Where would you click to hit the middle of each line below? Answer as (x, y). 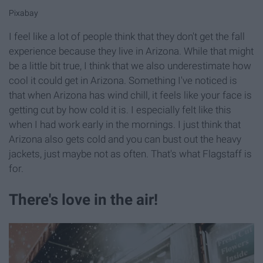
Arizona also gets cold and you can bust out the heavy (125, 139)
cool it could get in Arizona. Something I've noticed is (123, 81)
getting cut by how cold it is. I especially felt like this (120, 110)
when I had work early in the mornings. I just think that (125, 125)
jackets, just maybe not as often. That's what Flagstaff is (130, 154)
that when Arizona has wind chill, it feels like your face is (130, 95)
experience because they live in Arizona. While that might (131, 51)
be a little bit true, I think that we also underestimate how (130, 66)
